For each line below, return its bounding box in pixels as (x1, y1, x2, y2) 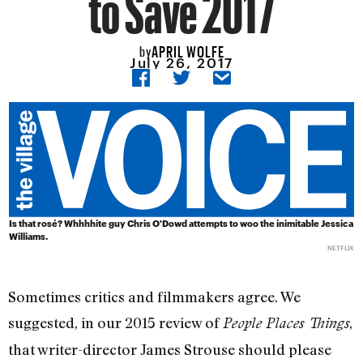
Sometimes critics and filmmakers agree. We (8, 288, 301, 306)
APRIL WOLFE (151, 36, 224, 61)
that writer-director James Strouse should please (8, 340, 331, 359)
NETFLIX (327, 244, 354, 253)
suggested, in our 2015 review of (8, 314, 223, 332)
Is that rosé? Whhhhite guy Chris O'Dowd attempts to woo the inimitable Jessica (9, 218, 354, 229)
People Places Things (223, 314, 349, 332)
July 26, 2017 (129, 54, 234, 71)
